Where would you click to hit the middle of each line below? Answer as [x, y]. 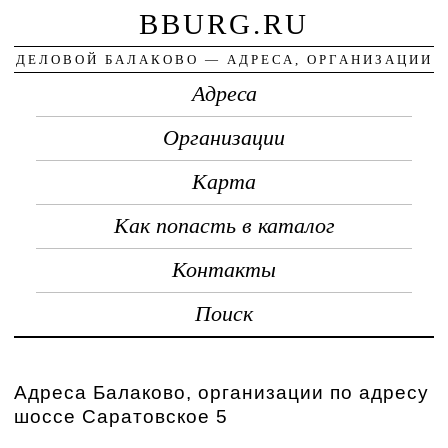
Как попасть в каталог [224, 225]
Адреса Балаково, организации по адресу [222, 392]
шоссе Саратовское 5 [121, 416]
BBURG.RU [224, 23]
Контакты [224, 269]
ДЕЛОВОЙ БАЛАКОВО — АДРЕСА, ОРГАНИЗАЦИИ [224, 59]
